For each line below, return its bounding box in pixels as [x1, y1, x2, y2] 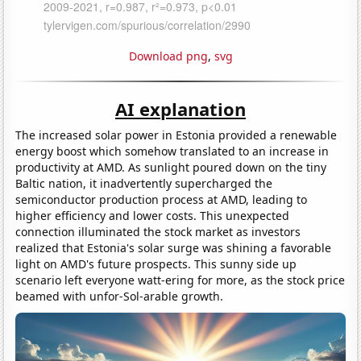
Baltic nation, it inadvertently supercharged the [15, 175, 273, 191]
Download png [128, 48, 208, 64]
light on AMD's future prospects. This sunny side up [15, 255, 297, 272]
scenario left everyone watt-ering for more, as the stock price [15, 272, 346, 288]
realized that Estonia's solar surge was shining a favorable [15, 239, 332, 255]
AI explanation [115, 96, 246, 121]
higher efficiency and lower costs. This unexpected [15, 207, 290, 223]
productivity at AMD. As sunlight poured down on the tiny [15, 159, 327, 175]
